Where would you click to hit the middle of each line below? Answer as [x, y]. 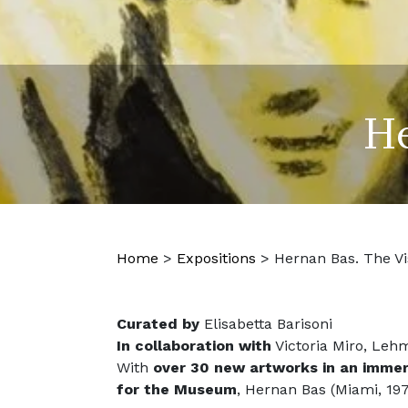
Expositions [216, 258]
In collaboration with [194, 346]
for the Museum [177, 389]
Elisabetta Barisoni [266, 324]
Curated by [158, 324]
